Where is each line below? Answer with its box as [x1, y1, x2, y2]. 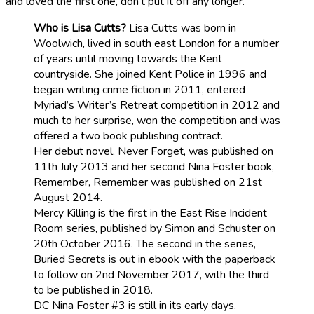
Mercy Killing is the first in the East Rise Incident [34, 205, 267, 221]
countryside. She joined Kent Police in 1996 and [34, 67, 266, 82]
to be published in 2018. [34, 282, 153, 298]
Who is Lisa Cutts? [34, 20, 126, 36]
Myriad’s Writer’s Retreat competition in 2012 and [34, 97, 280, 113]
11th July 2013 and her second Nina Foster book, [34, 159, 274, 175]
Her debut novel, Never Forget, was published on [34, 144, 273, 159]
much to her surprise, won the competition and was [34, 113, 280, 128]
